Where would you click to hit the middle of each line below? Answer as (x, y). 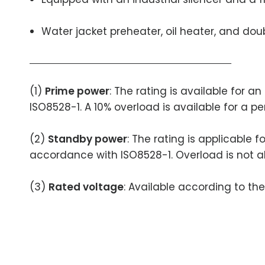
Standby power (88, 139)
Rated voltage (86, 187)
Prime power (77, 91)
